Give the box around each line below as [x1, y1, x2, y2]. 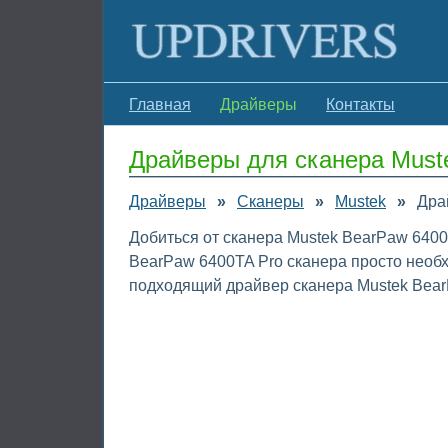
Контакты [326, 96, 395, 113]
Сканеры [237, 193, 304, 210]
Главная [129, 96, 191, 113]
